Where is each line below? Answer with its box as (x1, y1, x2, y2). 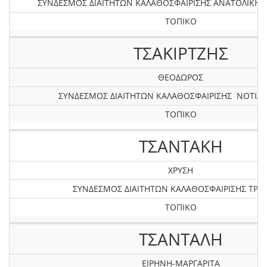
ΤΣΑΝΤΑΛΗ (138, 228, 223, 250)
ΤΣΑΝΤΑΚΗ (138, 135, 223, 157)
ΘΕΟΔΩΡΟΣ (158, 72, 203, 83)
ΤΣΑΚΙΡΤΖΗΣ (133, 42, 228, 64)
